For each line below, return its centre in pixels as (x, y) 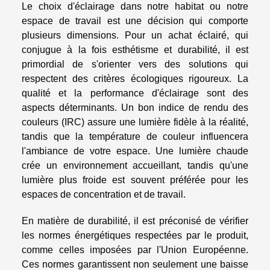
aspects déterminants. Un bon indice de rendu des (135, 107)
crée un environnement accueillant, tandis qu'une (135, 165)
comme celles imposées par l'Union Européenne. (135, 250)
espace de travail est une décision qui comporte (135, 20)
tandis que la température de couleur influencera (135, 136)
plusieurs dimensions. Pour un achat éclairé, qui (135, 35)
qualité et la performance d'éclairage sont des (135, 93)
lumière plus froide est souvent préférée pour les (135, 180)
